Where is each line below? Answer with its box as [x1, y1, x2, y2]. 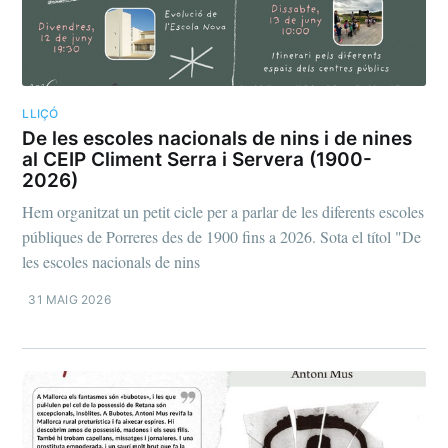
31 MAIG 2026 [28, 291, 111, 307]
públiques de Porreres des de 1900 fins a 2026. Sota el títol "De [22, 225, 422, 247]
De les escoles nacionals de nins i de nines [22, 127, 413, 151]
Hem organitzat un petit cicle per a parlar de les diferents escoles [22, 200, 425, 222]
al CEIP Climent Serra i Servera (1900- [22, 148, 373, 172]
